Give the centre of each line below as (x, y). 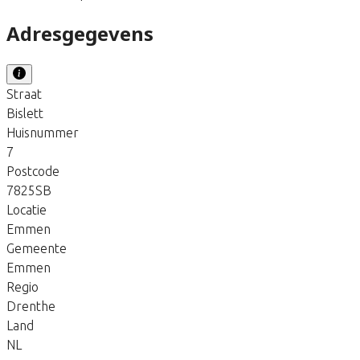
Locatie (27, 209)
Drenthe (31, 306)
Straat (24, 94)
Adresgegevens (80, 33)
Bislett (25, 113)
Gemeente (37, 248)
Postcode (33, 171)
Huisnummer (43, 132)
